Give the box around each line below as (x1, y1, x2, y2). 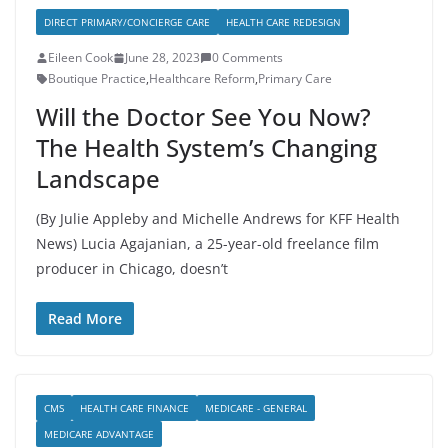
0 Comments (212, 49, 283, 66)
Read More (48, 309, 122, 328)
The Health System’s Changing (36, 131, 377, 164)
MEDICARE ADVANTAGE (44, 427, 154, 441)
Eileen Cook (48, 49, 113, 66)
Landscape (36, 162, 160, 195)
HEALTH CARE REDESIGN (226, 15, 341, 29)
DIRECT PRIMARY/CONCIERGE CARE (44, 15, 210, 29)
